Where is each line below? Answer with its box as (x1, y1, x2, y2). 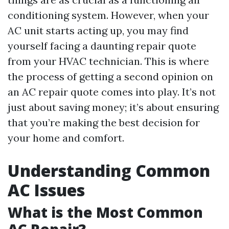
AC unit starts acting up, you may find (8, 24, 189, 37)
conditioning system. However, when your (8, 9, 209, 21)
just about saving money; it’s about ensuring (8, 101, 219, 113)
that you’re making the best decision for (8, 116, 200, 129)
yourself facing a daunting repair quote (8, 39, 196, 52)
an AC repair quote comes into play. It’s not (8, 85, 216, 98)
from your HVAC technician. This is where (8, 55, 209, 67)
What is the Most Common (8, 202, 203, 222)
